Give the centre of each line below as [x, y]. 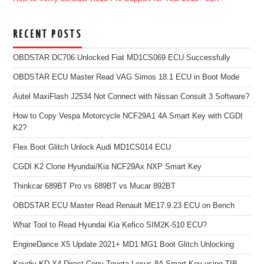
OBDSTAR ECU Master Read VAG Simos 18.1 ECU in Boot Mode [126, 77]
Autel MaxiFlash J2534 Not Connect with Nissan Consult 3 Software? [131, 96]
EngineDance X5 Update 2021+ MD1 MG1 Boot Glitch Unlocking [124, 244]
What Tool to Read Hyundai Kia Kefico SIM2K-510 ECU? [110, 225]
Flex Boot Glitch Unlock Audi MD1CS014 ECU [92, 147]
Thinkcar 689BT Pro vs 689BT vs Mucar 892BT [95, 186]
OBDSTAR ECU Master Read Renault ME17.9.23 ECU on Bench [124, 205]
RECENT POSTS [48, 34]
